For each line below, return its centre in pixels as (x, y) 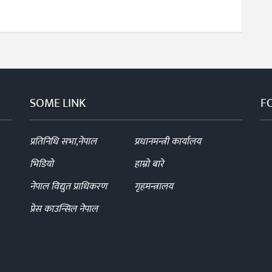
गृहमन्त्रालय (153, 186)
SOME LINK (58, 103)
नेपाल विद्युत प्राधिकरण (68, 186)
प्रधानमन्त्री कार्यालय (167, 141)
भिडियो (42, 164)
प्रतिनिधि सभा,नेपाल (63, 141)
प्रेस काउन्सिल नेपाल (64, 209)
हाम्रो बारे (149, 164)
